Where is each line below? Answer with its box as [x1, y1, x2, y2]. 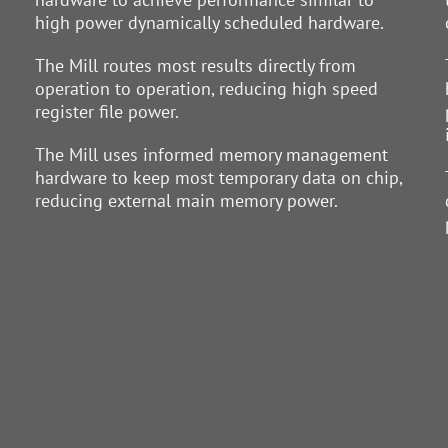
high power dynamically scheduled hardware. [34, 11, 384, 34]
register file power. [34, 100, 179, 123]
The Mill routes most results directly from [34, 54, 356, 77]
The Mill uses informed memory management [34, 143, 388, 166]
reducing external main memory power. [34, 189, 338, 212]
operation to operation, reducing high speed [34, 77, 378, 100]
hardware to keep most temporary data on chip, [34, 166, 402, 189]
